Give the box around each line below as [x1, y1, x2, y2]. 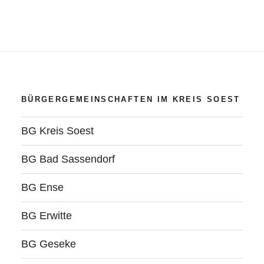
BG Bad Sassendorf [21, 153, 115, 165]
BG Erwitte [21, 209, 72, 222]
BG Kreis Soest [21, 124, 94, 137]
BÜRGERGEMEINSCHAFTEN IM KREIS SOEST [21, 95, 240, 104]
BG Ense [21, 181, 64, 193]
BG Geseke [21, 237, 76, 250]
